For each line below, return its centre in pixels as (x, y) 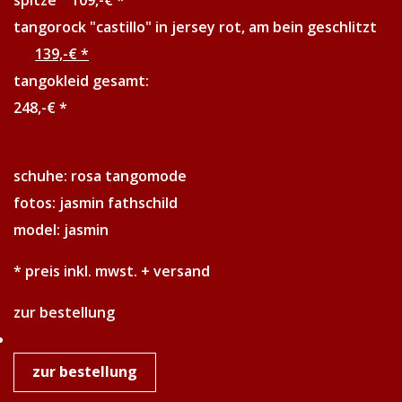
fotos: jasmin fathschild (96, 202)
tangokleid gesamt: (187, 80)
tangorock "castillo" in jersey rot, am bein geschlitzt (201, 26)
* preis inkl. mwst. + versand (112, 271)
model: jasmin (61, 229)
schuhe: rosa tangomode (100, 175)
